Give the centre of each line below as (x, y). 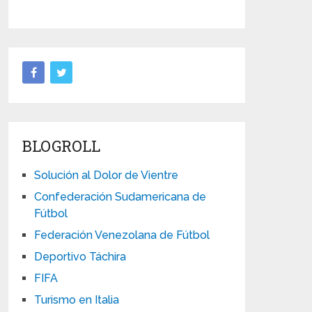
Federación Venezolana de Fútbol (122, 235)
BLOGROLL (62, 146)
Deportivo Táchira (80, 257)
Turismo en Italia (77, 300)
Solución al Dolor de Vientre (107, 175)
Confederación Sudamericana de (120, 197)
